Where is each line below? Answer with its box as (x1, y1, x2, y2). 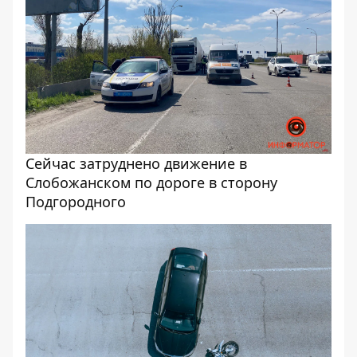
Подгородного (25, 192, 126, 211)
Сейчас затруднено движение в (25, 154, 247, 173)
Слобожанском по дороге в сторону (25, 173, 277, 192)
